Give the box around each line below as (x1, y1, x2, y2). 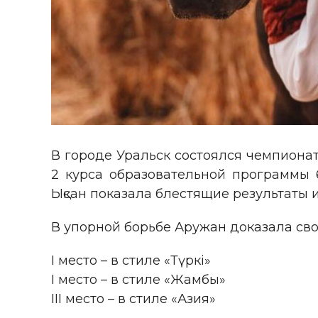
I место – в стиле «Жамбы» (51, 272, 226, 288)
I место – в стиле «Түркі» (51, 253, 211, 269)
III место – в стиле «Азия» (51, 291, 216, 307)
